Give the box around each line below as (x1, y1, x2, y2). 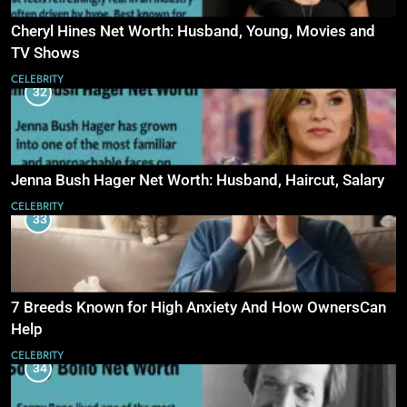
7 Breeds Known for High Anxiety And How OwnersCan (11, 298, 386, 316)
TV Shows (11, 45, 80, 63)
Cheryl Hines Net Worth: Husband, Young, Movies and (11, 23, 375, 41)
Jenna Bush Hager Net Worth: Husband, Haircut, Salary (11, 171, 384, 189)
